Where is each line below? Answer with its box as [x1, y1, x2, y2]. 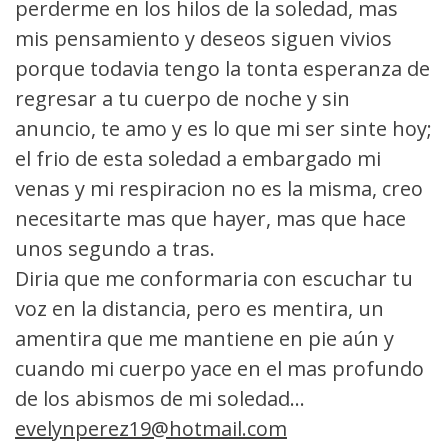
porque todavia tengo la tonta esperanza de [15, 55, 430, 82]
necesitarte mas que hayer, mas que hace [15, 205, 406, 232]
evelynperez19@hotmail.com [15, 415, 287, 442]
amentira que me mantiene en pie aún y [15, 325, 394, 352]
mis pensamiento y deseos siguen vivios [15, 25, 392, 52]
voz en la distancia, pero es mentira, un [15, 295, 384, 322]
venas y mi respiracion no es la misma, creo [15, 175, 423, 202]
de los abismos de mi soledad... [15, 385, 305, 412]
